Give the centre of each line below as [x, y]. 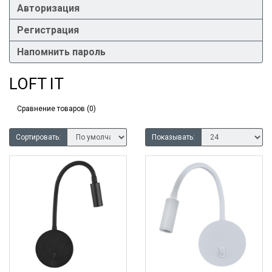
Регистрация [48, 30]
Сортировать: [38, 137]
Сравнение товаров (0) [56, 108]
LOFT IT [36, 84]
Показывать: [173, 137]
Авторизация [48, 8]
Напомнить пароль [61, 52]
